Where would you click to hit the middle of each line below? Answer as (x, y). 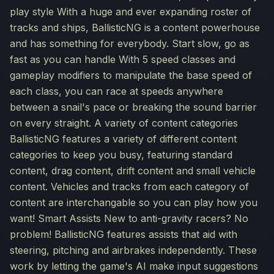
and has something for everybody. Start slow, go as (130, 43)
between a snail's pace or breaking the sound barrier (133, 107)
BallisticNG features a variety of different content (123, 139)
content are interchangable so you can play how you (134, 202)
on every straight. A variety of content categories (124, 123)
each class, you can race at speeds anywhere (117, 91)
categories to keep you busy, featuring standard (121, 155)
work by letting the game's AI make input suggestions (134, 266)
